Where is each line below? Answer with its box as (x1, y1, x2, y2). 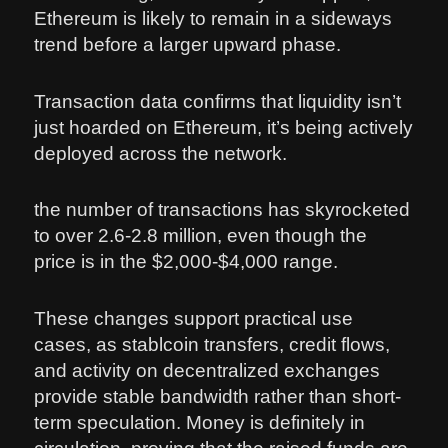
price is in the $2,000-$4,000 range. (34, 251, 339, 273)
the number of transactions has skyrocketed (34, 199, 411, 221)
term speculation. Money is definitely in (34, 411, 366, 433)
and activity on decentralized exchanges (34, 359, 381, 381)
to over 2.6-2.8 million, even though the (34, 225, 368, 247)
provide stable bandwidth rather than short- (34, 385, 402, 407)
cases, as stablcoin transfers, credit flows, (34, 333, 391, 355)
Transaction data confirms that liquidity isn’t (34, 90, 402, 112)
